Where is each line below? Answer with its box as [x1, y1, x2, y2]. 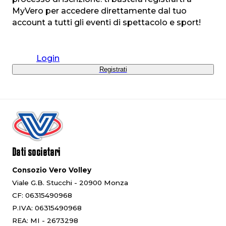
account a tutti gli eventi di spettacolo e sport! [12, 17, 201, 27]
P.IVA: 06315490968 [12, 203, 82, 212]
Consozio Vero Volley [12, 165, 91, 174]
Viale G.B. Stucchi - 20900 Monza [12, 178, 128, 187]
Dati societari [12, 145, 61, 158]
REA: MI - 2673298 [12, 216, 78, 224]
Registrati [99, 65, 127, 73]
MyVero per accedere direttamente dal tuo [12, 6, 187, 16]
